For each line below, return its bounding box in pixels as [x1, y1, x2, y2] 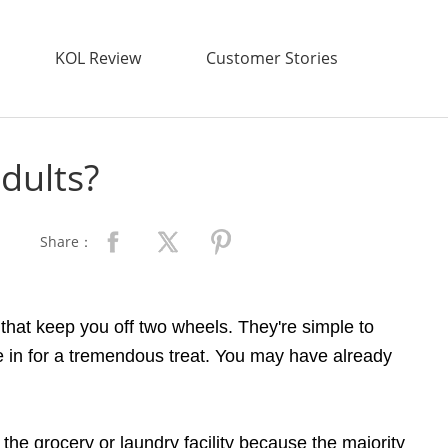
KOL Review [55, 47, 142, 69]
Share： [40, 232, 93, 251]
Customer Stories [205, 47, 338, 69]
